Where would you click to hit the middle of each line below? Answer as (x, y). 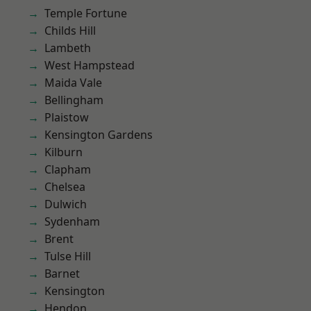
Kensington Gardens (99, 135)
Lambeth (68, 48)
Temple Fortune (86, 13)
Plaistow (67, 117)
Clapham (68, 169)
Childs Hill (70, 31)
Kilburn (64, 152)
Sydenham (72, 221)
